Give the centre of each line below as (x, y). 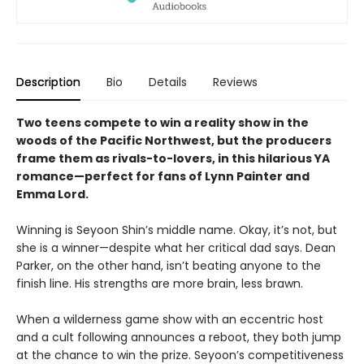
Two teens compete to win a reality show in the (162, 123)
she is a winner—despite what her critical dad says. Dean (176, 248)
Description (48, 82)
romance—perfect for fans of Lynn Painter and (163, 177)
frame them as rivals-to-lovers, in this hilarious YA (173, 159)
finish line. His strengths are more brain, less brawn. (163, 284)
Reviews (235, 82)
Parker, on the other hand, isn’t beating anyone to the (169, 266)
